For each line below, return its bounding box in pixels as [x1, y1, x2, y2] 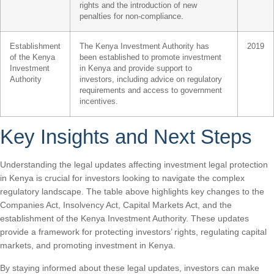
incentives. [80, 97, 118, 106]
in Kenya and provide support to [80, 64, 192, 73]
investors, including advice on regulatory [80, 75, 222, 84]
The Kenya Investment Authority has [80, 42, 209, 51]
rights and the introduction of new [80, 1, 197, 10]
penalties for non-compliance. [80, 12, 183, 21]
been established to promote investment [80, 53, 221, 62]
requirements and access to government [80, 86, 222, 95]
